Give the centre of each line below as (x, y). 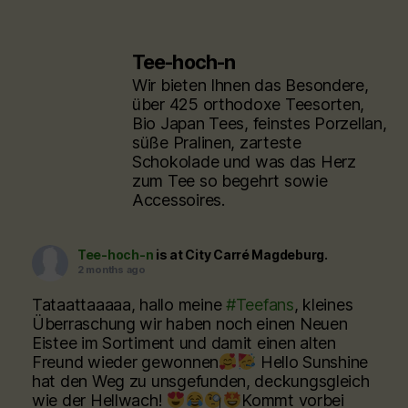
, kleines (323, 305)
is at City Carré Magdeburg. (242, 255)
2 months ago (112, 270)
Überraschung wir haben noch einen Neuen (190, 324)
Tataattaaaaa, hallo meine (129, 305)
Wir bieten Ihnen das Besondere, (250, 85)
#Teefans (260, 305)
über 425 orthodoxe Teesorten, (249, 104)
